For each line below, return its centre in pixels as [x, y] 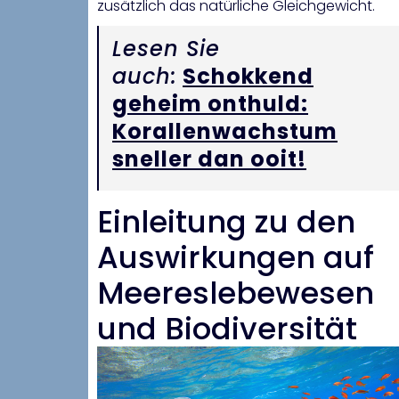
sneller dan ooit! [209, 159]
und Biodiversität [227, 329]
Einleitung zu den [226, 222]
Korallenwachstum [225, 132]
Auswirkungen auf [236, 258]
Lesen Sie [166, 49]
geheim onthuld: [210, 104]
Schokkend [248, 77]
